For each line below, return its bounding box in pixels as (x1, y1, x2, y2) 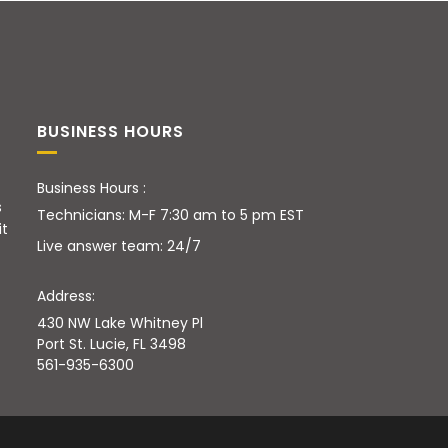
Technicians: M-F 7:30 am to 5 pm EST (37, 204, 305, 225)
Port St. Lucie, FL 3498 (37, 333, 187, 354)
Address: (37, 285, 96, 306)
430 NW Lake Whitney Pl (37, 312, 204, 333)
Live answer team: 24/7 (37, 235, 202, 256)
